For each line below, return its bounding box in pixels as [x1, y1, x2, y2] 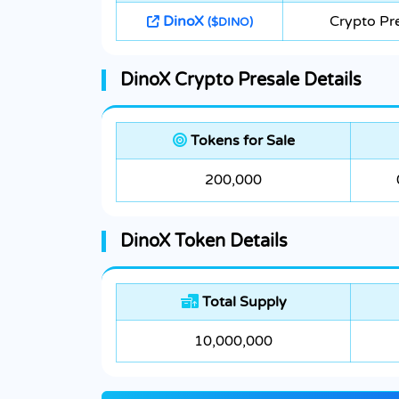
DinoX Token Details [120, 231, 288, 253]
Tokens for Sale [186, 132, 295, 151]
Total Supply [198, 293, 287, 312]
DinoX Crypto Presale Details [120, 69, 362, 92]
